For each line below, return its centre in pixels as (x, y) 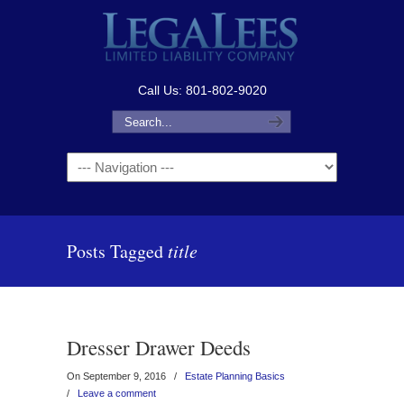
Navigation (95, 163)
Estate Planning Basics (235, 376)
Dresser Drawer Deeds (159, 347)
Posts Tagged (117, 251)
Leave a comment (117, 393)
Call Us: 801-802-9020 (202, 90)
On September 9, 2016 (118, 376)
